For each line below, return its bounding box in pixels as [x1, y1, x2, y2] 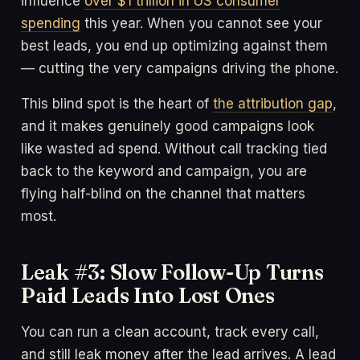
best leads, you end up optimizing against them [21, 37, 328, 54]
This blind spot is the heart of [21, 95, 213, 112]
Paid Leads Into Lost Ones [21, 282, 275, 309]
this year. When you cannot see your [80, 14, 322, 31]
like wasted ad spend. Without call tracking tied [21, 140, 327, 157]
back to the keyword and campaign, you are [21, 162, 307, 179]
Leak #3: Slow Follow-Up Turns [21, 259, 324, 285]
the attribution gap [213, 95, 333, 112]
